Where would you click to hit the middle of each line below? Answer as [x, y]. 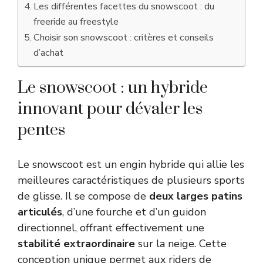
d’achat [49, 53]
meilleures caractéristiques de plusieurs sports [131, 180]
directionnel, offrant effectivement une [111, 227]
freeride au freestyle [76, 21]
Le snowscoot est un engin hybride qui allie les [131, 164]
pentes [41, 130]
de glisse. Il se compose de [83, 196]
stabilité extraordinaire [76, 243]
